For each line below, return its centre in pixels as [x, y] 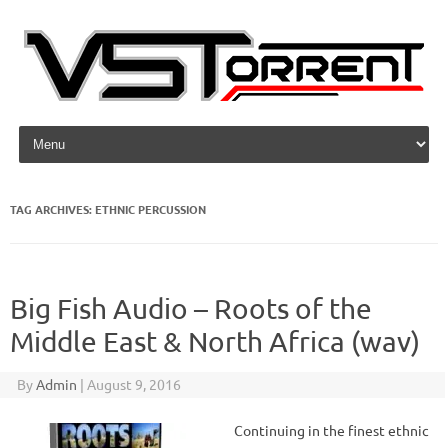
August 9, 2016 [133, 384]
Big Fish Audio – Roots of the [191, 308]
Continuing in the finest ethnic [331, 430]
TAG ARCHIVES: [52, 209]
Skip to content [63, 129]
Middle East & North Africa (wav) [215, 341]
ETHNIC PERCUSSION [150, 209]
